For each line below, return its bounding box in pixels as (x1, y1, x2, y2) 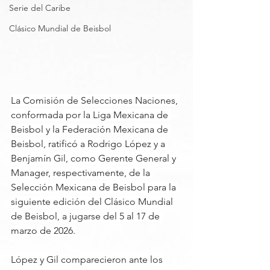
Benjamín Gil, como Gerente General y (11, 152, 178, 165)
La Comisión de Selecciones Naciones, (11, 95, 180, 107)
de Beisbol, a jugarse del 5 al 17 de (11, 210, 162, 222)
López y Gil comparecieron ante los (11, 254, 165, 266)
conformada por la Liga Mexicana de (11, 109, 171, 121)
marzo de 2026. (11, 225, 75, 237)
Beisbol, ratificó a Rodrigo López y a (11, 138, 168, 150)
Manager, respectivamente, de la (11, 167, 152, 179)
